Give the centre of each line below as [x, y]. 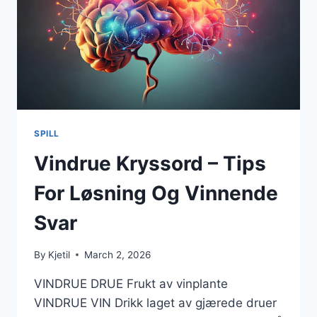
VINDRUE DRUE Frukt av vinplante [131, 283]
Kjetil [59, 254]
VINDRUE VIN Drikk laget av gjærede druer [155, 302]
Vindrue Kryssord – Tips [150, 164]
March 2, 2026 [118, 254]
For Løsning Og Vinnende [156, 194]
